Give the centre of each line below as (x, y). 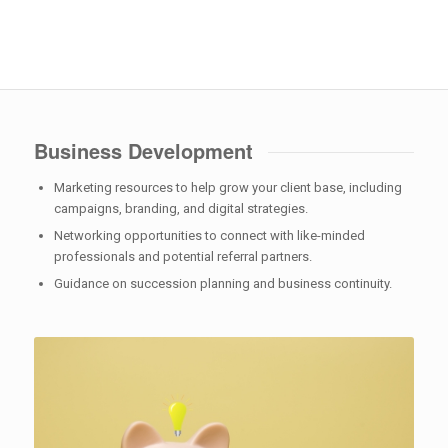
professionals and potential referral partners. (182, 257)
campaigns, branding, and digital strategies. (180, 209)
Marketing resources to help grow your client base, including (227, 188)
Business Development (143, 150)
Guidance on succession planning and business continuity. (222, 284)
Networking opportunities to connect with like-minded (209, 236)
